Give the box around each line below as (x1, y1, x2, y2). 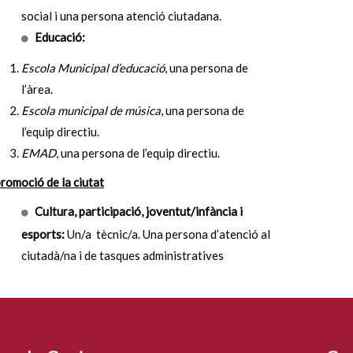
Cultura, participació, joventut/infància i (35, 204, 243, 218)
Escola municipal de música (21, 103, 161, 117)
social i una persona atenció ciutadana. (21, 9, 221, 23)
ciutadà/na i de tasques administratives (21, 248, 224, 262)
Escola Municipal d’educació (21, 61, 165, 75)
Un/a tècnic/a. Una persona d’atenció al (67, 227, 270, 241)
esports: (21, 227, 67, 241)
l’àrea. (21, 82, 53, 96)
